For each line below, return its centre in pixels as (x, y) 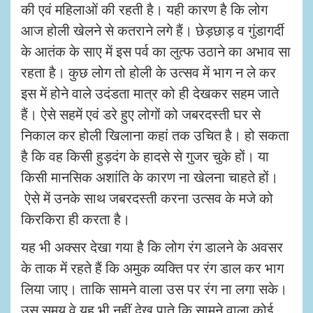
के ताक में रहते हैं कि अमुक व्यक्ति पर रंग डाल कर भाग (152, 268)
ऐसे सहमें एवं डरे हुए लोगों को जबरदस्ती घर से (151, 114)
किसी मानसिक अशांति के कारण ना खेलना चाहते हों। (150, 177)
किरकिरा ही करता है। (75, 219)
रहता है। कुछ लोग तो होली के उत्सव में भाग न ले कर (148, 72)
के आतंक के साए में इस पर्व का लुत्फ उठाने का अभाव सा (156, 51)
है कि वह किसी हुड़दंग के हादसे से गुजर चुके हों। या (145, 156)
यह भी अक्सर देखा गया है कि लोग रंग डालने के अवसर (152, 247)
